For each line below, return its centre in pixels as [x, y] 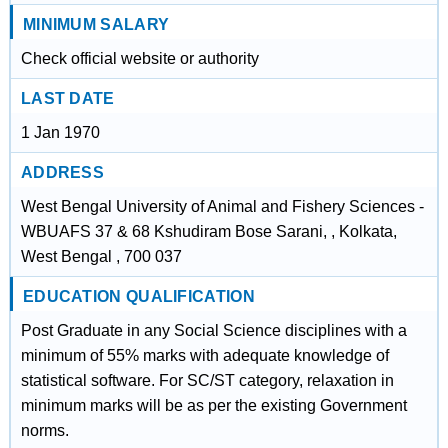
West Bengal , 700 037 [101, 256]
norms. [44, 430]
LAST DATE [67, 98]
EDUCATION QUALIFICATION [138, 296]
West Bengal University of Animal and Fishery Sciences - [222, 206]
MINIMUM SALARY [96, 24]
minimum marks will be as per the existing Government [213, 405]
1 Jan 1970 [60, 132]
